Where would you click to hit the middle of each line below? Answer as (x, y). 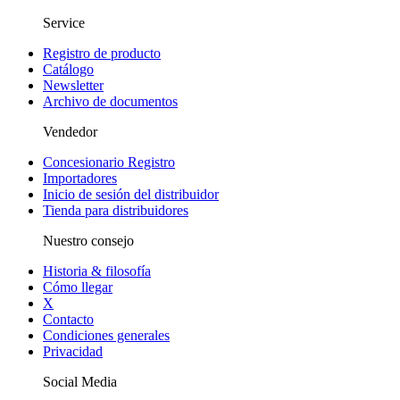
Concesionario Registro (109, 162)
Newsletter (73, 85)
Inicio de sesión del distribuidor (131, 194)
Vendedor (70, 131)
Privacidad (73, 351)
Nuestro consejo (88, 240)
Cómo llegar (78, 287)
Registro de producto (102, 53)
